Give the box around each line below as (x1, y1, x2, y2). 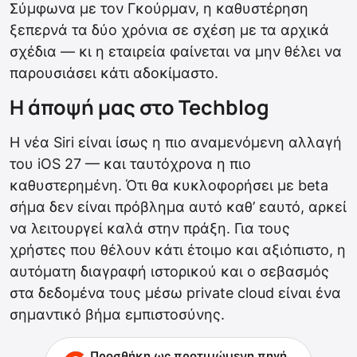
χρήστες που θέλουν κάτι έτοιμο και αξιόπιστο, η (10, 241, 346, 259)
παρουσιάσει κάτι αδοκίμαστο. (10, 65, 218, 82)
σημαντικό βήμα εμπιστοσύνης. (10, 306, 225, 324)
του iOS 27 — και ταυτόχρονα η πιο (10, 155, 251, 173)
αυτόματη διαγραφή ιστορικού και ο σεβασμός (10, 263, 329, 280)
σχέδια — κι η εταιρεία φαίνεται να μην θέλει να (10, 43, 342, 61)
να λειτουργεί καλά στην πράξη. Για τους (10, 220, 290, 237)
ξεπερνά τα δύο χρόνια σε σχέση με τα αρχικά (10, 22, 329, 39)
